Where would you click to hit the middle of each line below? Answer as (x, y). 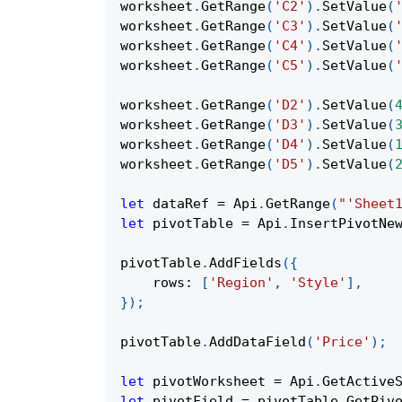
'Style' (318, 283)
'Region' (241, 283)
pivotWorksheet (209, 382)
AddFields (245, 263)
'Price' (342, 342)
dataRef (181, 204)
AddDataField (258, 342)
